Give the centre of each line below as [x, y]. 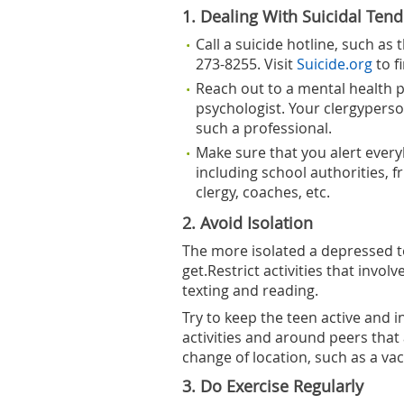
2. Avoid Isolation [248, 223]
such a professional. [264, 128]
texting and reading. [250, 290]
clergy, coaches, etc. [263, 192]
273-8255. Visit [246, 64]
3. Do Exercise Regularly [273, 386]
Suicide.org [335, 64]
